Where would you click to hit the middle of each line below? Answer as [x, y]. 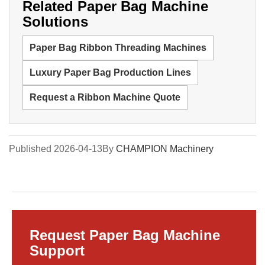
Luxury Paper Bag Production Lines [110, 72]
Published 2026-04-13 [56, 148]
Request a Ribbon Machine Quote [105, 97]
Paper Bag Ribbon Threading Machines [118, 47]
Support [57, 250]
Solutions [55, 21]
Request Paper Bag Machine [125, 235]
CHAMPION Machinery [165, 148]
